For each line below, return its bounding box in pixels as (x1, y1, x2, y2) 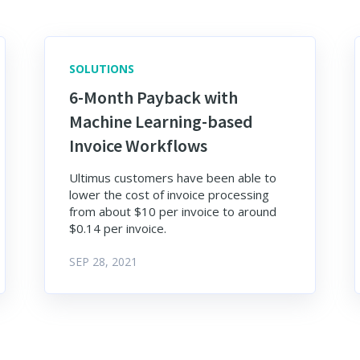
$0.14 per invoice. (68, 220, 166, 237)
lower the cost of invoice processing (68, 186, 269, 203)
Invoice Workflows (68, 134, 207, 157)
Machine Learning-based (68, 110, 253, 133)
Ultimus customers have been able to (68, 170, 276, 186)
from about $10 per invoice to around (68, 203, 276, 220)
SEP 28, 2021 (68, 254, 137, 270)
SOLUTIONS (68, 61, 134, 77)
